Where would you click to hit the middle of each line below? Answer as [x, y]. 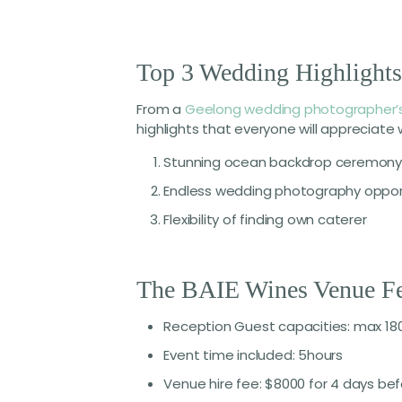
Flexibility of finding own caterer [265, 219]
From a [161, 109]
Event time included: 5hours [253, 354]
